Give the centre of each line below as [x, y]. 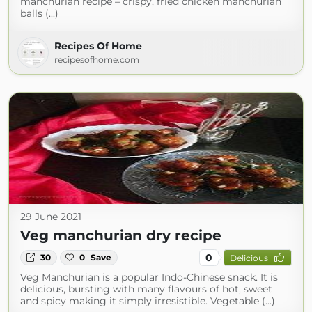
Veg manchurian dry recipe [121, 235]
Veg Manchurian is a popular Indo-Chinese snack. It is [149, 277]
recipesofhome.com [97, 60]
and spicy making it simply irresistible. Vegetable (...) [148, 301]
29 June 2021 [51, 217]
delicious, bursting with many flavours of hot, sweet [146, 289]
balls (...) [39, 13]
